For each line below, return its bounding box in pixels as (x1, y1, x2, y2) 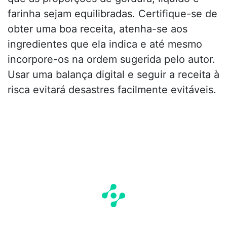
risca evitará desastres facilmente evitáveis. (8, 84, 216, 96)
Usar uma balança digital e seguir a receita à (8, 68, 219, 81)
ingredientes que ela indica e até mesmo (8, 38, 202, 51)
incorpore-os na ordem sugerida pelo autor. (8, 53, 215, 66)
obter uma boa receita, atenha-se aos (8, 23, 187, 35)
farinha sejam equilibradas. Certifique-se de (8, 8, 217, 20)
